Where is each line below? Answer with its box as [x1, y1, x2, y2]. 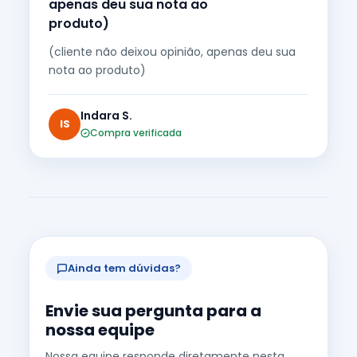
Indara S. [80, 108, 132, 124]
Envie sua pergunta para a [45, 300, 261, 322]
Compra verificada [90, 126, 182, 139]
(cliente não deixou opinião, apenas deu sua [49, 44, 296, 60]
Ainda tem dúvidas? [68, 261, 181, 276]
